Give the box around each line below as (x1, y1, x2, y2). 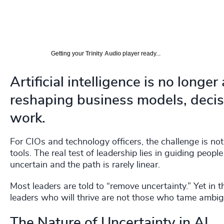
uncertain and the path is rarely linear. (10, 160, 160, 170)
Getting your (51, 50, 85, 57)
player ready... (121, 50, 160, 57)
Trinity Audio (85, 50, 121, 57)
